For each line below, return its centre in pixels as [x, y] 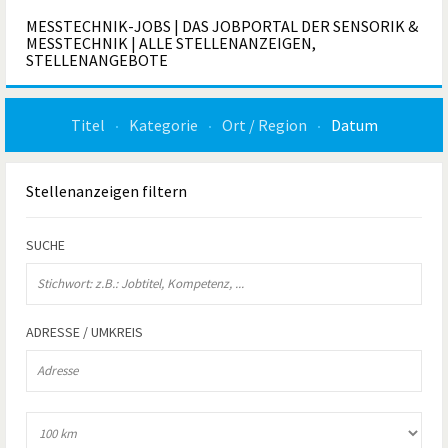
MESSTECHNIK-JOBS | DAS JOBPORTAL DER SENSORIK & [222, 26]
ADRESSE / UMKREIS [84, 332]
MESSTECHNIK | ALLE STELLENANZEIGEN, [171, 43]
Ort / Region [265, 125]
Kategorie [164, 125]
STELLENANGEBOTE [97, 60]
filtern [163, 191]
